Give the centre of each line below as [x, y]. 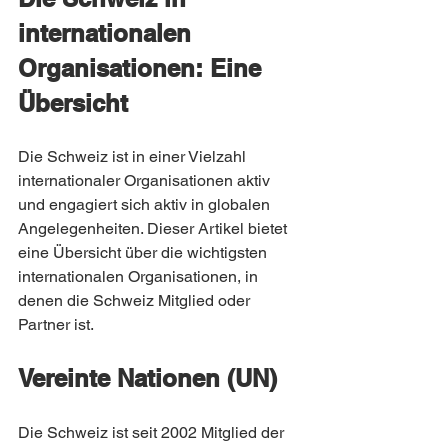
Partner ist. [56, 324]
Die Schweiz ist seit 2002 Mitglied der [153, 432]
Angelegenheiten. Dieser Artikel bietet [154, 228]
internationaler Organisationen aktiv [146, 180]
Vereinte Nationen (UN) [147, 378]
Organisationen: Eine [143, 68]
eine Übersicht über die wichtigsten [144, 252]
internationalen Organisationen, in [140, 276]
